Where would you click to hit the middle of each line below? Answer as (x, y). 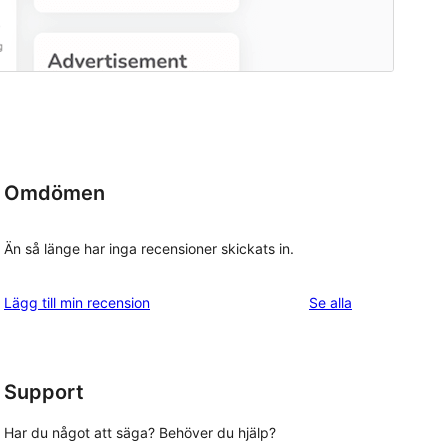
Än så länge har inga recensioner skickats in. (149, 248)
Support (44, 391)
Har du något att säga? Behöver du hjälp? (140, 433)
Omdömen (54, 193)
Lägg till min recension (77, 302)
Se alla (330, 302)
